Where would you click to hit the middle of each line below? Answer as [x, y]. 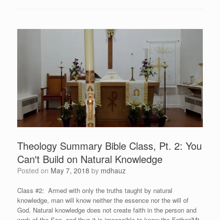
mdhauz [113, 170]
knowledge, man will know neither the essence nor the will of [103, 200]
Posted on [36, 170]
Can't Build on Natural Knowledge [90, 159]
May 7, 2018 [70, 170]
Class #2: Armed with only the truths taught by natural [95, 190]
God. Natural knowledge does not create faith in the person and [107, 210]
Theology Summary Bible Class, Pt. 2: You [110, 145]
